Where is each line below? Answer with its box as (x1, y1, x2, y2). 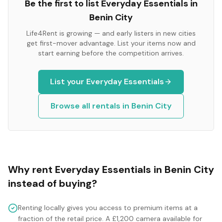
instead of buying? (8, 177, 97, 190)
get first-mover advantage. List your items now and (26, 39, 196, 48)
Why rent (8, 163, 55, 176)
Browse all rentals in (51, 101, 131, 111)
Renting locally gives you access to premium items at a (18, 203, 198, 212)
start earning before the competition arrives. (38, 49, 184, 57)
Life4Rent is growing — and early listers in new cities (26, 29, 196, 38)
